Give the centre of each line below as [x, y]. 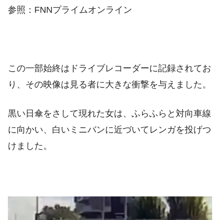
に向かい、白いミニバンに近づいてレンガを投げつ [110, 130]
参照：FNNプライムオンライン [70, 10]
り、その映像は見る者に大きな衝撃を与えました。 [110, 85]
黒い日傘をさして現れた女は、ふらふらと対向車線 [110, 114]
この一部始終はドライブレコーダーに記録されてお [110, 69]
